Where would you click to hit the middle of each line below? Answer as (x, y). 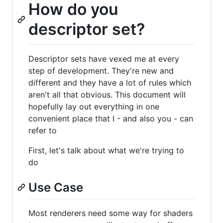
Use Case (56, 187)
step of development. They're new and (101, 70)
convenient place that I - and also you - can (111, 118)
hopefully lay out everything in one (94, 106)
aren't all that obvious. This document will (107, 94)
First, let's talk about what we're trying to (106, 150)
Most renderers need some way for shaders (111, 213)
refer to (43, 130)
